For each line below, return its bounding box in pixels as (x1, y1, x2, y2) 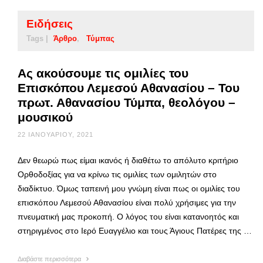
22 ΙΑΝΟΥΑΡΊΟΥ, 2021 (18, 130, 93, 138)
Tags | (26, 33, 48, 43)
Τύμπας (86, 33, 114, 43)
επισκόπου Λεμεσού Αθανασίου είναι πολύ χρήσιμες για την (18, 197, 236, 207)
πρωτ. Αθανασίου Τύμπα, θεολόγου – (18, 95, 235, 109)
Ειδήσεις (26, 17, 73, 30)
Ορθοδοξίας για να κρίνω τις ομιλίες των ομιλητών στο (18, 169, 217, 179)
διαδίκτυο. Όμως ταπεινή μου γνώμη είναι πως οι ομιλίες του (18, 183, 240, 193)
